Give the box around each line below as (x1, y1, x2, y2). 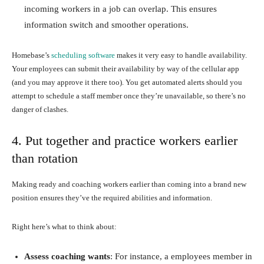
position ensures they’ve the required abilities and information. (12, 193, 214, 202)
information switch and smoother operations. (24, 19, 189, 29)
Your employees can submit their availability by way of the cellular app (12, 64, 239, 73)
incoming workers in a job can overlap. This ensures (24, 4, 217, 14)
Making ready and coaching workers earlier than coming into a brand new (12, 179, 246, 189)
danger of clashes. (12, 104, 68, 114)
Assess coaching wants (24, 251, 110, 261)
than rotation (12, 150, 78, 166)
